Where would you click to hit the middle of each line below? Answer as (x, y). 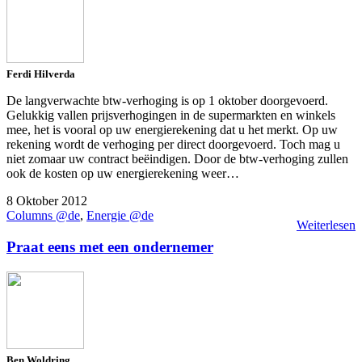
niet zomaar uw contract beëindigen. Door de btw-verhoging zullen (177, 159)
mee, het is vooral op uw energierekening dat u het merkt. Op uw (172, 130)
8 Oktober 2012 (47, 201)
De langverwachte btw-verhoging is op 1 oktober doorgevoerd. (167, 101)
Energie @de (120, 216)
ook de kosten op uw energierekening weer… (123, 174)
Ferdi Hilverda (41, 74)
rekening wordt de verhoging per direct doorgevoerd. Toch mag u (173, 145)
